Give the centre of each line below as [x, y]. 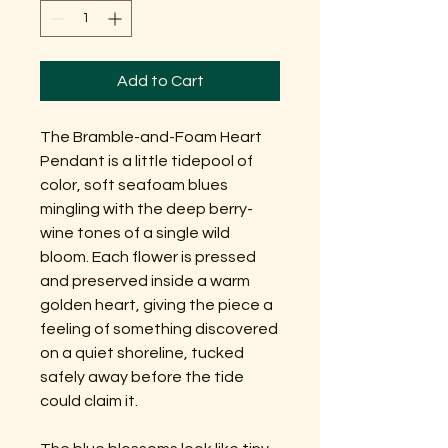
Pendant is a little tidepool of [146, 160]
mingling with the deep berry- [146, 208]
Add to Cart [160, 80]
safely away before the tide [142, 376]
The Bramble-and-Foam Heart [151, 136]
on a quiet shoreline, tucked [142, 352]
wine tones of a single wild [135, 232]
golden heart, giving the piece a [156, 304]
